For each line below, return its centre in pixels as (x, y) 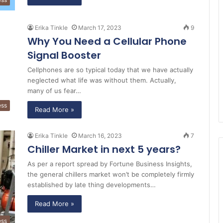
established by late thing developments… (92, 185)
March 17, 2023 (100, 28)
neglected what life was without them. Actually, (102, 80)
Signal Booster (64, 56)
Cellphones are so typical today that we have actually (110, 70)
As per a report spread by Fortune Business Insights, (110, 164)
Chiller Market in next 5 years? (104, 150)
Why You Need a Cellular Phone (107, 42)
